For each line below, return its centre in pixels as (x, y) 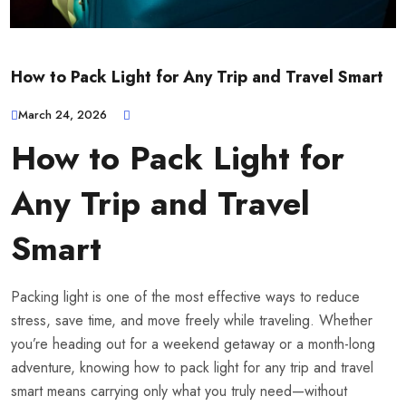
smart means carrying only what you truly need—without (179, 391)
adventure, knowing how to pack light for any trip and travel (192, 368)
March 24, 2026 (63, 115)
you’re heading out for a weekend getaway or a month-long (193, 344)
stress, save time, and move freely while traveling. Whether (192, 321)
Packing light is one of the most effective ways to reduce (185, 297)
